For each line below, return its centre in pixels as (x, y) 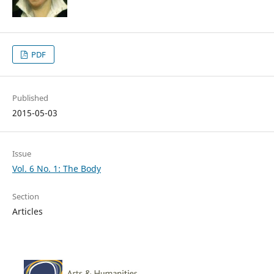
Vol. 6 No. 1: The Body (56, 169)
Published (30, 98)
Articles (27, 212)
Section (25, 197)
